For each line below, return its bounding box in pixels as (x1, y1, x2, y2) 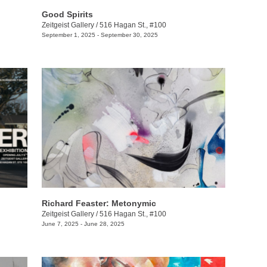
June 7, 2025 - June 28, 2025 (41, 220, 125, 227)
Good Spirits (41, 10, 93, 20)
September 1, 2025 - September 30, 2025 (41, 32, 158, 39)
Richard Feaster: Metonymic (41, 198, 156, 208)
